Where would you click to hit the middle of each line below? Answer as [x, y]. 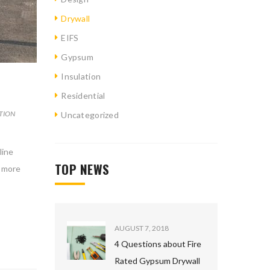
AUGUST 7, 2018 [142, 228]
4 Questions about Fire [158, 244]
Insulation [81, 76]
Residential [83, 96]
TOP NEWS [82, 169]
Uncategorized [90, 115]
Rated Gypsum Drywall [157, 261]
